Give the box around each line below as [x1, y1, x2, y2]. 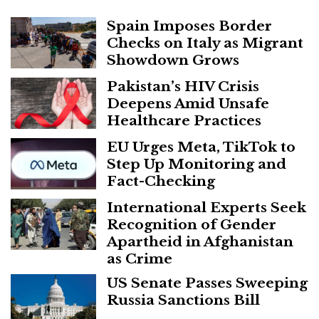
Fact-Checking [107, 172, 215, 190]
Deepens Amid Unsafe [107, 95, 269, 113]
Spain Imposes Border [107, 17, 272, 35]
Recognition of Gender [107, 216, 276, 234]
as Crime [107, 250, 172, 268]
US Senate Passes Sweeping [107, 274, 308, 292]
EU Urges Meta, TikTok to [107, 138, 296, 156]
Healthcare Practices [107, 112, 261, 130]
